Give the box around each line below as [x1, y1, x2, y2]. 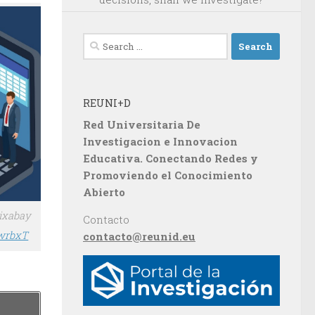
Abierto [83, 185, 125, 200]
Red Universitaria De [83, 117, 200, 132]
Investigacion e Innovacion [83, 134, 238, 149]
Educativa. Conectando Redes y [83, 151, 258, 166]
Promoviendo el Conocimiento [83, 168, 252, 183]
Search [82, 34, 117, 49]
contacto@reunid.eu [83, 229, 195, 244]
